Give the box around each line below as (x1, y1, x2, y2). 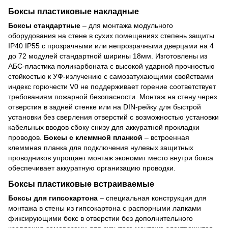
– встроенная (142, 133, 189, 142)
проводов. (8, 133, 44, 142)
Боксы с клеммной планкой (44, 133, 142, 142)
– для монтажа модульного (80, 21, 173, 30)
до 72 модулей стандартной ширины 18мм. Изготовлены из (8, 52, 207, 61)
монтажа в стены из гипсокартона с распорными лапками (8, 204, 201, 213)
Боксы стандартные (8, 21, 80, 30)
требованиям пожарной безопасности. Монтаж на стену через (8, 93, 217, 101)
